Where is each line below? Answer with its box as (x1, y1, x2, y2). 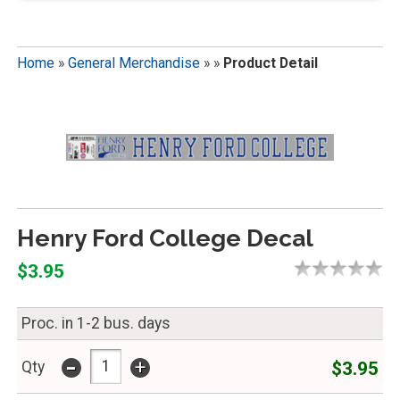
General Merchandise (67, 54, 200, 72)
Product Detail (222, 54, 318, 72)
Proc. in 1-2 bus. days (21, 313, 171, 332)
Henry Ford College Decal (16, 224, 313, 253)
